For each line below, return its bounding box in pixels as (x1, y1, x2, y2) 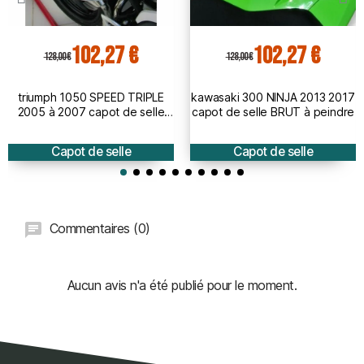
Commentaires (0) (45, 220, 150, 237)
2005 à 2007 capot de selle (17, 105, 165, 119)
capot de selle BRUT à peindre (191, 105, 355, 119)
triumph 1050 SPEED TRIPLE (18, 90, 164, 105)
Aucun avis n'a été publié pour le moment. (67, 277, 297, 294)
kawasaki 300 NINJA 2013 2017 (191, 90, 355, 105)
